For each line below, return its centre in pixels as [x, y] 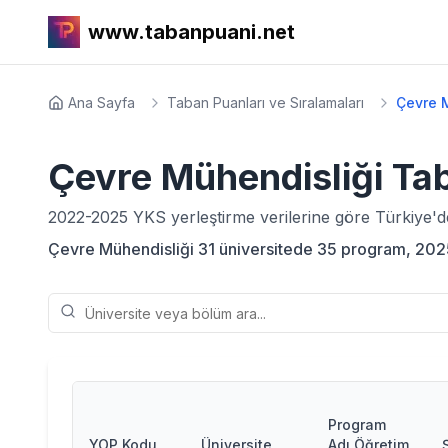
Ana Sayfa [101, 102]
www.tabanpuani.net [191, 32]
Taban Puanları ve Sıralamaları [265, 102]
